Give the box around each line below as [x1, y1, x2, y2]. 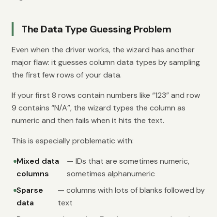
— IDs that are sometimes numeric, [66, 156, 189, 166]
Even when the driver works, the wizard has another [12, 45, 195, 55]
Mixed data [16, 156, 59, 166]
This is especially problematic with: [12, 136, 134, 146]
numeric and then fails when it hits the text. [12, 115, 164, 125]
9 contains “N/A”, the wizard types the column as [12, 103, 186, 113]
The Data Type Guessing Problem [21, 23, 171, 35]
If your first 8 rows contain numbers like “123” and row [12, 90, 200, 100]
